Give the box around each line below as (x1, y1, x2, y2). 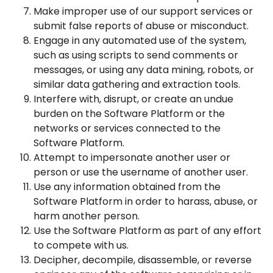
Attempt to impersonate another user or (34, 151, 230, 165)
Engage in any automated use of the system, (34, 34, 246, 48)
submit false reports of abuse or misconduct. (34, 19, 251, 33)
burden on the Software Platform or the (34, 107, 225, 121)
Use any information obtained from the (34, 180, 221, 194)
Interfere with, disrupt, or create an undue (34, 92, 233, 106)
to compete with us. (34, 238, 129, 252)
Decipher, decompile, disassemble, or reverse (34, 253, 252, 267)
